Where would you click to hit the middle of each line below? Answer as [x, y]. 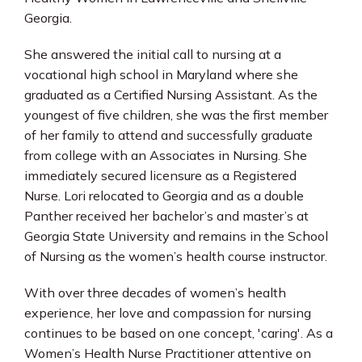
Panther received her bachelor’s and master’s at [166, 216]
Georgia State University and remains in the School [176, 236]
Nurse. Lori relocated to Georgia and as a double [164, 196]
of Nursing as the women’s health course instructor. [176, 256]
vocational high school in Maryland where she [161, 74]
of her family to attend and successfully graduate [168, 135]
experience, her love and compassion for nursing [168, 313]
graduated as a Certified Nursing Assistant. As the [171, 95]
